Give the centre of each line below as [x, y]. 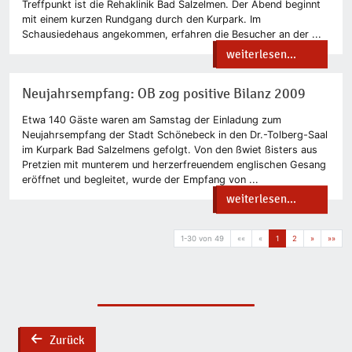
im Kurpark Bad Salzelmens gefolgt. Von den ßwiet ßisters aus [170, 149]
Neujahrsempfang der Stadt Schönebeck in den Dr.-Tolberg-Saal [175, 134]
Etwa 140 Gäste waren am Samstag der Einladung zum [152, 119]
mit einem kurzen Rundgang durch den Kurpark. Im [141, 20]
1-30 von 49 [202, 239]
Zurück [67, 341]
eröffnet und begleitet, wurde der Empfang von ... [140, 179]
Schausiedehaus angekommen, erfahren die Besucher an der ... [172, 35]
